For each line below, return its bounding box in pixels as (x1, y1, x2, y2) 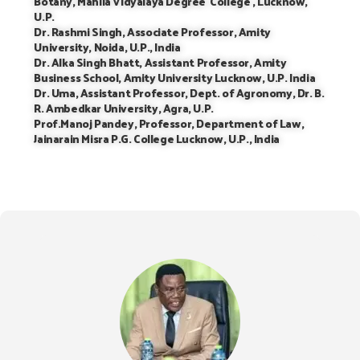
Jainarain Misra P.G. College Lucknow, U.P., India (34, 129, 280, 149)
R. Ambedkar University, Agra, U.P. (34, 98, 214, 119)
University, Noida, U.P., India (34, 37, 181, 58)
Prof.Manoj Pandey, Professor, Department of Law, (34, 113, 306, 134)
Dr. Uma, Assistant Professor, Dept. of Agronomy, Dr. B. (34, 83, 325, 104)
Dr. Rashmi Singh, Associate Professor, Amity (34, 22, 271, 43)
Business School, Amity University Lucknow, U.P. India (34, 67, 316, 88)
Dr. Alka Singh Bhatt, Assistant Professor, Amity (34, 52, 287, 73)
